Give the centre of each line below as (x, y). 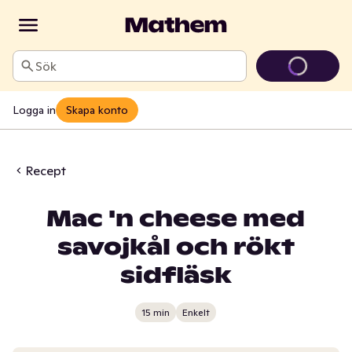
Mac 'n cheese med (176, 219)
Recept (46, 170)
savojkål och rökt (176, 247)
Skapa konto (97, 110)
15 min (156, 312)
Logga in (34, 110)
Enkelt (196, 312)
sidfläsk (176, 275)
